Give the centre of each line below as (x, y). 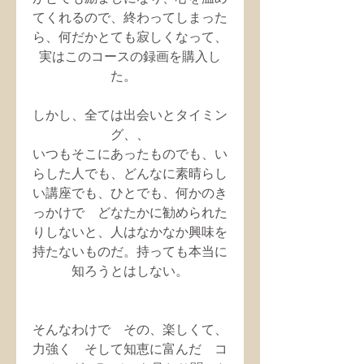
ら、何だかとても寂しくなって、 (130, 37)
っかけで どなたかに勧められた (130, 212)
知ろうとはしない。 (130, 271)
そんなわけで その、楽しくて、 (130, 329)
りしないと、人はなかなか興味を (130, 232)
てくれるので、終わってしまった (130, 17)
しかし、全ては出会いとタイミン (130, 115)
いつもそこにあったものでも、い (130, 154)
